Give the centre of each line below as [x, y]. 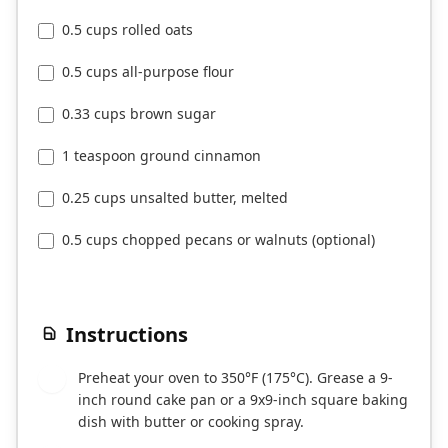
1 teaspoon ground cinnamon [161, 156]
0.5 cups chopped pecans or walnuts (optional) [218, 240]
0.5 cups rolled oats [127, 30]
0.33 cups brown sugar [139, 114]
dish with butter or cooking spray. [191, 422]
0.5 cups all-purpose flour [148, 72]
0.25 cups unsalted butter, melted [175, 198]
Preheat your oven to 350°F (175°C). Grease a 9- [235, 378]
